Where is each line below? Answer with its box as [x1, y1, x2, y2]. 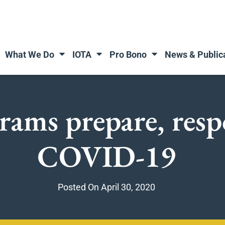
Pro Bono [109, 49, 147, 60]
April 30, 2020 [100, 181, 155, 192]
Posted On [57, 181, 99, 192]
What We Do [5, 49, 55, 60]
